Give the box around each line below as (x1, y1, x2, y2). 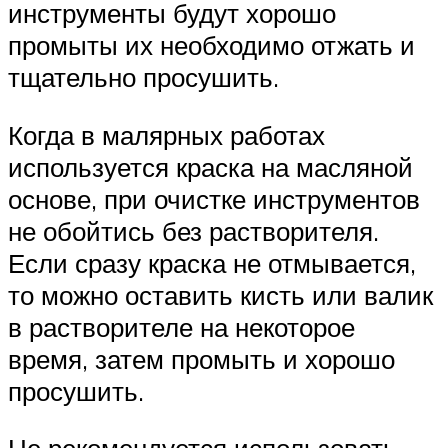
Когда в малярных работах (8, 118, 325, 151)
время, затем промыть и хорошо (8, 342, 395, 375)
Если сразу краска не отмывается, (8, 246, 416, 279)
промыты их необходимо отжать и (8, 28, 415, 61)
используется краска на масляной (8, 150, 413, 183)
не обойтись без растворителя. (8, 214, 379, 247)
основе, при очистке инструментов (8, 182, 420, 215)
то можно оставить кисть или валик (8, 278, 433, 311)
